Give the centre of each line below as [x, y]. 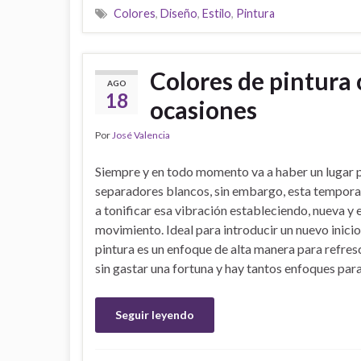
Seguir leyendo [155, 315]
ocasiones [203, 110]
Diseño [179, 13]
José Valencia [141, 135]
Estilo [217, 13]
